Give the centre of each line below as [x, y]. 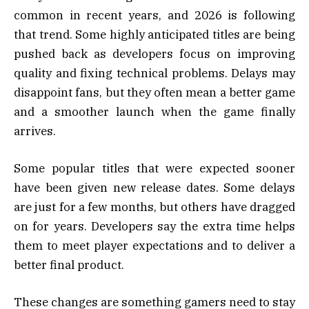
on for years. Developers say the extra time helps [154, 227]
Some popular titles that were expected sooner [154, 169]
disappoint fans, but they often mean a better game [154, 92]
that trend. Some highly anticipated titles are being [154, 34]
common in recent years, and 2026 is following [154, 15]
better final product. [69, 265]
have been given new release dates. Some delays [154, 188]
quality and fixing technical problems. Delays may [154, 73]
